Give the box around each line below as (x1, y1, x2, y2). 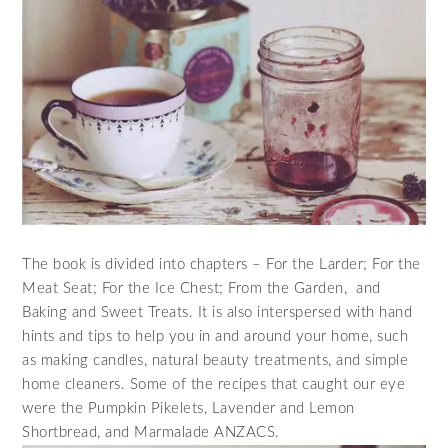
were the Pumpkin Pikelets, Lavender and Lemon (22, 400, 355, 416)
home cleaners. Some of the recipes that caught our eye (22, 376, 406, 392)
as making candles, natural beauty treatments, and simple (22, 352, 409, 368)
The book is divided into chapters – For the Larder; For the (22, 256, 421, 272)
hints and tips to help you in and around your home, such (22, 328, 409, 344)
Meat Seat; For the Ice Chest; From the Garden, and (22, 280, 381, 296)
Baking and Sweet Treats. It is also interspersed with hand (22, 304, 413, 320)
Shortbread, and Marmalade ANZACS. (22, 424, 280, 440)
